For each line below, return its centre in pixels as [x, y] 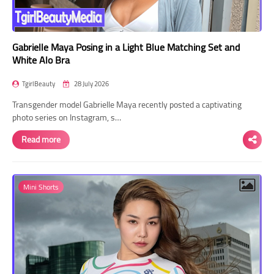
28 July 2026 [91, 83]
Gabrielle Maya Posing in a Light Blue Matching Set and [126, 47]
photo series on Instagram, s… [67, 117]
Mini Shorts [41, 187]
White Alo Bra [41, 60]
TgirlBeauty [39, 83]
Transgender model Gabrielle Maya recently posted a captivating [127, 104]
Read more [41, 139]
